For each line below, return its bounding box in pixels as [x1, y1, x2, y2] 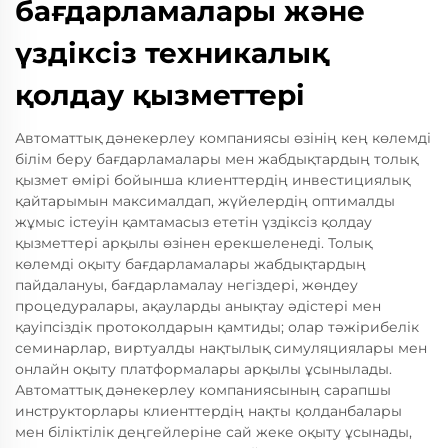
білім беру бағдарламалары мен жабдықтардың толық [15, 150, 418, 168]
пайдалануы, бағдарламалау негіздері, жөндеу [15, 276, 358, 294]
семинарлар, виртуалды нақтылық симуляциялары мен [15, 339, 427, 357]
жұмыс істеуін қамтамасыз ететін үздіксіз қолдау [15, 213, 372, 231]
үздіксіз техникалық [15, 36, 329, 70]
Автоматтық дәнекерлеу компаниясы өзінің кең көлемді [15, 129, 431, 147]
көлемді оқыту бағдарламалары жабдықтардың [15, 255, 366, 273]
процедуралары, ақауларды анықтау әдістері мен [15, 297, 381, 315]
